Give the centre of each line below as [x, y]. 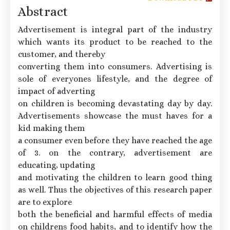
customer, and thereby [62, 54]
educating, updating [56, 165]
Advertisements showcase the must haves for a [115, 116]
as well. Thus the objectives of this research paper [115, 190]
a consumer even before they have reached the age [115, 141]
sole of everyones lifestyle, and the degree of [115, 79]
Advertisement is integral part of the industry [115, 30]
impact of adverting [56, 91]
